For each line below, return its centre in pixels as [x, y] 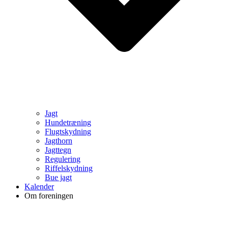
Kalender [39, 187]
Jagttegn [58, 150]
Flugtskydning [68, 132]
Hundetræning [68, 122]
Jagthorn [59, 141]
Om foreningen [49, 196]
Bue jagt [58, 177]
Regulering [63, 159]
